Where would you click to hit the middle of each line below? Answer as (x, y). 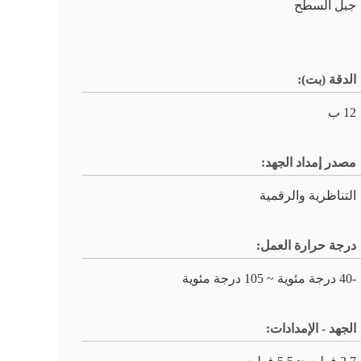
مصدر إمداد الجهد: (309, 162)
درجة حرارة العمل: (306, 245)
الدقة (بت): (327, 79)
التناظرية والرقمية (308, 195)
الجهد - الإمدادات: (311, 328)
